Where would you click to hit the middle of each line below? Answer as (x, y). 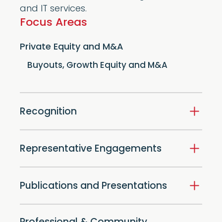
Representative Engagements (91, 150)
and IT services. (53, 9)
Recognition (48, 112)
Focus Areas (54, 23)
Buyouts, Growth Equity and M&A (97, 66)
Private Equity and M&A (72, 48)
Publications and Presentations (93, 187)
